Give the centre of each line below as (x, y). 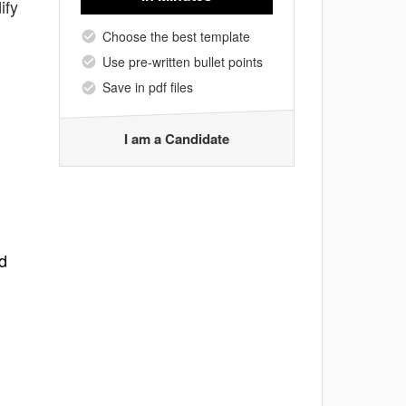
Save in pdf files (148, 87)
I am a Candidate (177, 138)
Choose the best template (176, 36)
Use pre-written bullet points (183, 61)
